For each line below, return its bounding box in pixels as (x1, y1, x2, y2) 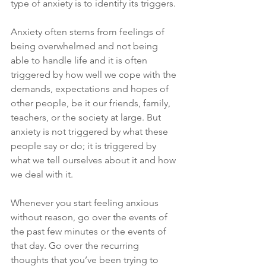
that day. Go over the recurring (11, 240, 141, 252)
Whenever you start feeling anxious (11, 197, 161, 209)
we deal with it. (11, 169, 73, 180)
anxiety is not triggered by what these (11, 126, 170, 138)
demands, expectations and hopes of (11, 83, 171, 95)
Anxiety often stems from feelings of (11, 26, 167, 38)
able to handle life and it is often (11, 55, 150, 66)
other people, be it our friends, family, (11, 97, 173, 109)
